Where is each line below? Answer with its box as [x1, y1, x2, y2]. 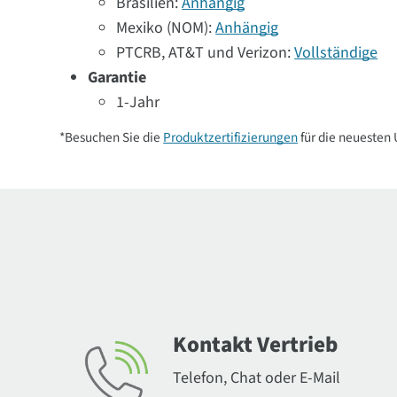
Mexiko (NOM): [116, 17, 216, 39]
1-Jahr [116, 91, 160, 113]
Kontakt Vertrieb [173, 329, 339, 361]
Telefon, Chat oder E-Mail [173, 367, 341, 389]
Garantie [88, 66, 147, 89]
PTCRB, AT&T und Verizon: [116, 42, 295, 64]
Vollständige [294, 42, 378, 64]
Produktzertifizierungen [163, 128, 299, 147]
